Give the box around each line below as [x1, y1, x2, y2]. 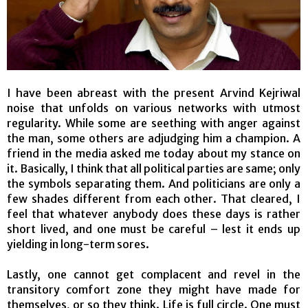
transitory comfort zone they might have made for [7, 282, 300, 296]
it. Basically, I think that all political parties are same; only [7, 161, 300, 175]
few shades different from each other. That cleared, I [7, 191, 300, 206]
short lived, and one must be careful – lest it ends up [7, 221, 300, 236]
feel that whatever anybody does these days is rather [7, 206, 300, 221]
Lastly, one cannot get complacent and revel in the [7, 267, 300, 281]
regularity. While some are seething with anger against [7, 115, 300, 130]
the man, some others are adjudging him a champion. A [7, 131, 300, 145]
